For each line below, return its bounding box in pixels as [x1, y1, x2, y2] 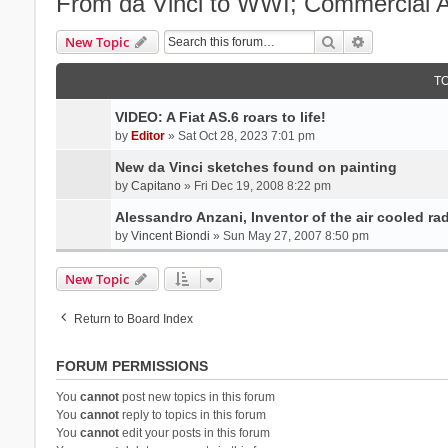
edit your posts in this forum [118, 425, 270, 440]
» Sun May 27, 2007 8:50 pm [209, 228, 369, 243]
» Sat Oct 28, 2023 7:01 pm [164, 128, 315, 143]
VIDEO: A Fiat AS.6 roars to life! [114, 108, 326, 125]
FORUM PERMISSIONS [55, 357, 208, 374]
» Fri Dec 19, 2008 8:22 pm [180, 178, 331, 193]
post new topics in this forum [118, 389, 275, 404]
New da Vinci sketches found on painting [114, 158, 397, 175]
